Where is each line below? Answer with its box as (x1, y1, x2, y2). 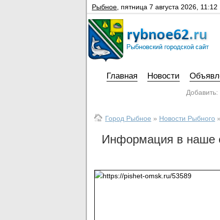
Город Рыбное (105, 114, 151, 122)
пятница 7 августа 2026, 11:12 (121, 3, 218, 11)
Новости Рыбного (159, 114, 215, 122)
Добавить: (186, 88, 218, 96)
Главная (107, 71, 137, 81)
